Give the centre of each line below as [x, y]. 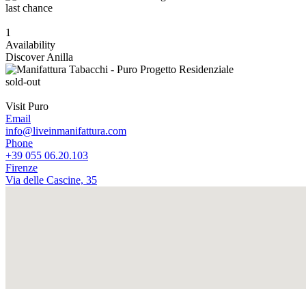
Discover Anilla [39, 57]
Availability [30, 45]
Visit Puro [27, 107]
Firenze [22, 168]
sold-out [23, 82]
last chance [29, 8]
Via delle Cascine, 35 [51, 180]
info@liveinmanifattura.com [66, 131]
